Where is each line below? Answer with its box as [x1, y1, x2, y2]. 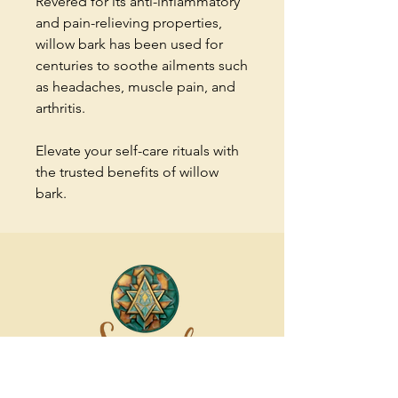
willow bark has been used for [36, 35, 223, 52]
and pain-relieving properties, [36, 13, 222, 31]
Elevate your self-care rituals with [36, 141, 239, 159]
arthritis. [36, 99, 85, 116]
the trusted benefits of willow [36, 163, 219, 180]
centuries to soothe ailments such [36, 56, 248, 74]
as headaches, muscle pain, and [36, 77, 235, 95]
